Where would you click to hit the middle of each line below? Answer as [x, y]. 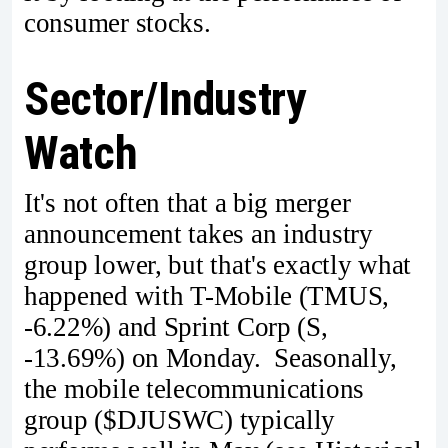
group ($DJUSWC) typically [180, 419]
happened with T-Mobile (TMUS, [207, 295]
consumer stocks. [117, 22]
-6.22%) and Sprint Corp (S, [176, 326]
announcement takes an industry [198, 233]
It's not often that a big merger [187, 202]
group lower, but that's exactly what [218, 264]
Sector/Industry [165, 99]
